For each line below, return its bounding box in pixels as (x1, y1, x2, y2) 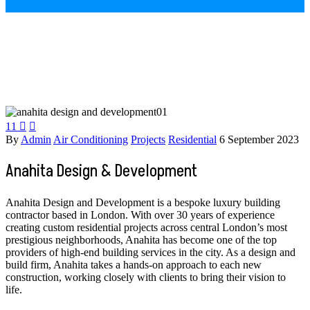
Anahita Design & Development (6, 159, 197, 183)
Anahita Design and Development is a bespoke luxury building (6, 196, 280, 208)
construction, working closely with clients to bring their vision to (6, 271, 286, 283)
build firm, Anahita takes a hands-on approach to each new (6, 258, 262, 271)
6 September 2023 (219, 133, 299, 145)
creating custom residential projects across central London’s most (6, 221, 287, 233)
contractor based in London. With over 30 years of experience (6, 208, 275, 221)
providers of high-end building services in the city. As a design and (6, 246, 295, 258)
